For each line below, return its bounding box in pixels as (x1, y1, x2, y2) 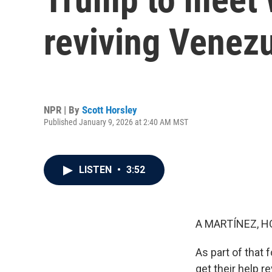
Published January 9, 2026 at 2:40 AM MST (44, 117, 188, 127)
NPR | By (44, 103, 82, 116)
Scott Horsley (82, 103, 137, 116)
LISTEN (79, 164, 114, 175)
